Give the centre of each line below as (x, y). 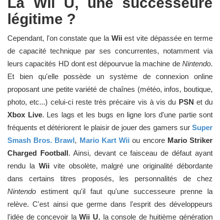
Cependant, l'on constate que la (59, 38)
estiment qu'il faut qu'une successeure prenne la (124, 191)
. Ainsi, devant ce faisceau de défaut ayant (140, 153)
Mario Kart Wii (105, 140)
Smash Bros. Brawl (41, 140)
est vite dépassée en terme (167, 38)
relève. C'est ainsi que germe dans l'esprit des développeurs (110, 204)
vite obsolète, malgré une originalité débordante (131, 166)
